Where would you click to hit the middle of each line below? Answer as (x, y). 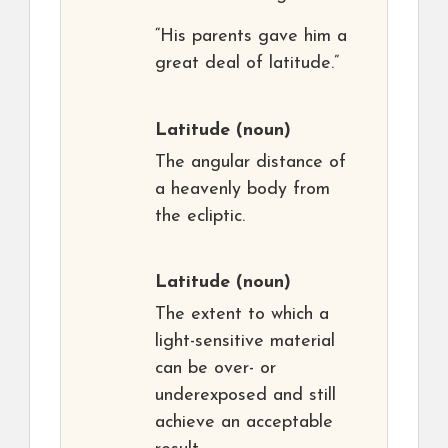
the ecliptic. (200, 217)
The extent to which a (242, 315)
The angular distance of (250, 163)
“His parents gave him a (251, 37)
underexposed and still (245, 396)
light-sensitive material (245, 342)
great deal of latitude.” (247, 64)
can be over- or (215, 369)
